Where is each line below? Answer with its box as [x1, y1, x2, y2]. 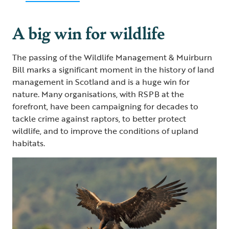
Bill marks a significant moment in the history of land [12, 63, 214, 76]
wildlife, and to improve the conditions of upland [12, 124, 198, 137]
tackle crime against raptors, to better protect [12, 112, 186, 125]
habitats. [12, 136, 45, 149]
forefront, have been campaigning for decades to [12, 100, 198, 112]
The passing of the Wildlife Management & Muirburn [12, 51, 212, 63]
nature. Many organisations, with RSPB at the [12, 87, 184, 100]
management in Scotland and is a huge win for [12, 75, 190, 88]
